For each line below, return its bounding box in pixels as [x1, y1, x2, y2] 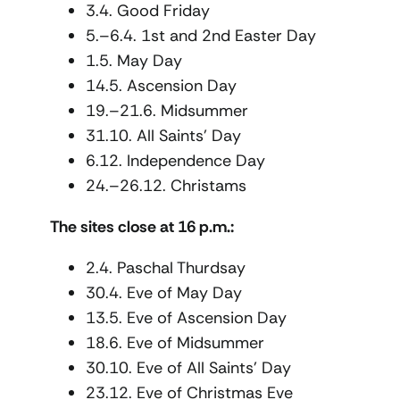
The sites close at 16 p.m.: [50, 215, 234, 237]
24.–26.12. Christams [86, 174, 246, 196]
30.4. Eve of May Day [86, 281, 242, 304]
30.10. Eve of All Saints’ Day [86, 356, 291, 379]
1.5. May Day [86, 49, 182, 71]
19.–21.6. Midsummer [86, 99, 248, 121]
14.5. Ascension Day [86, 74, 237, 96]
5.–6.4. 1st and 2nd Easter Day [86, 24, 316, 46]
